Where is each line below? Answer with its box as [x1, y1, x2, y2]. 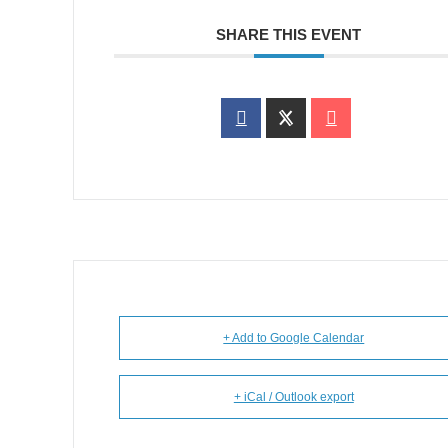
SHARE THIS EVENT [216, 26, 362, 43]
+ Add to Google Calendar [223, 331, 365, 345]
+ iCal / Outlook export [233, 390, 354, 404]
